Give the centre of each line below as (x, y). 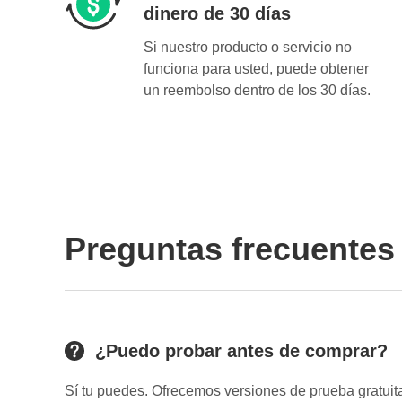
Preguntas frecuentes (230, 249)
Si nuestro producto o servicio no (248, 48)
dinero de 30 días (217, 14)
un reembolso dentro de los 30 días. (257, 91)
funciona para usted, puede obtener (256, 69)
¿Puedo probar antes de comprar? (241, 351)
